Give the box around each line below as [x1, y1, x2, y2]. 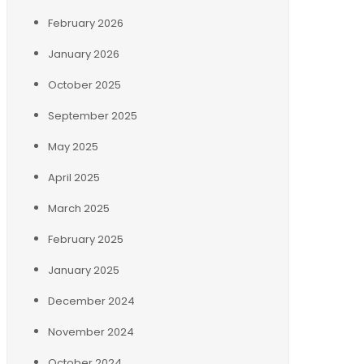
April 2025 [48, 169, 100, 185]
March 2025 [48, 200, 110, 216]
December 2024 [48, 292, 135, 309]
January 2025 [48, 262, 119, 278]
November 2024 [48, 323, 134, 340]
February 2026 [48, 15, 123, 31]
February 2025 [48, 231, 123, 247]
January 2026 [48, 45, 119, 62]
